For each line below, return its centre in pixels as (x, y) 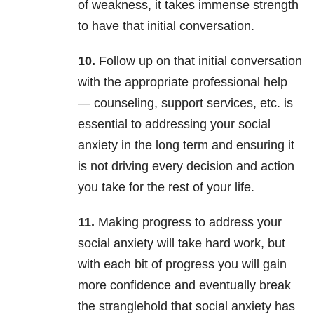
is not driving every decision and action (186, 166)
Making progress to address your (188, 223)
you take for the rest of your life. (166, 187)
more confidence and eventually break (184, 286)
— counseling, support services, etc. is (185, 103)
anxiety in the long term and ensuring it (186, 145)
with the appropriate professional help (183, 82)
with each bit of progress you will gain (182, 265)
